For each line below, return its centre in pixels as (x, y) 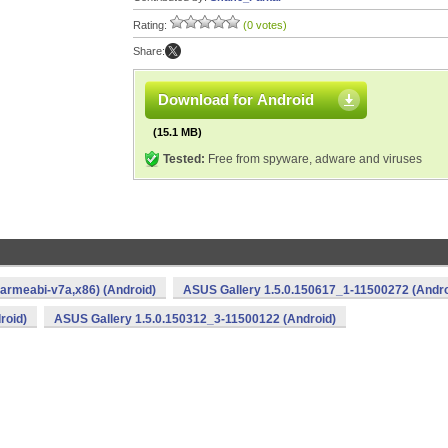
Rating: (151, 25)
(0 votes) (265, 25)
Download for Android (236, 99)
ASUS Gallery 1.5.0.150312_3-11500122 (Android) (195, 319)
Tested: (184, 159)
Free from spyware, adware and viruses (313, 159)
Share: (149, 51)
